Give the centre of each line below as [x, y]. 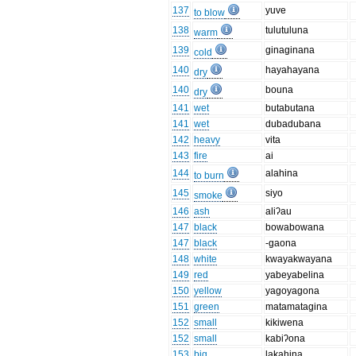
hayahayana [293, 70]
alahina [282, 174]
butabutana [290, 108]
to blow [210, 13]
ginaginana [290, 50]
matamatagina [297, 307]
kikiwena [285, 323]
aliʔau [279, 212]
